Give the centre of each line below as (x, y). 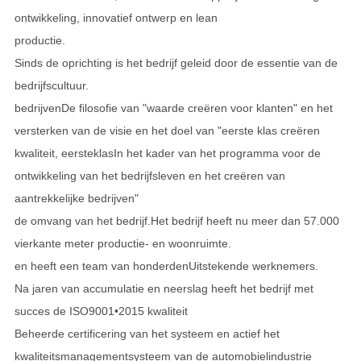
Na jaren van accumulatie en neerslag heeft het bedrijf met (164, 289)
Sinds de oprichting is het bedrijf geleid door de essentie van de (176, 63)
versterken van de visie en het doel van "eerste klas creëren (167, 131)
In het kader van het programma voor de (217, 154)
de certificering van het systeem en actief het (165, 334)
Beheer (33, 334)
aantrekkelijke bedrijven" (76, 199)
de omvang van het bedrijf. (82, 221)
